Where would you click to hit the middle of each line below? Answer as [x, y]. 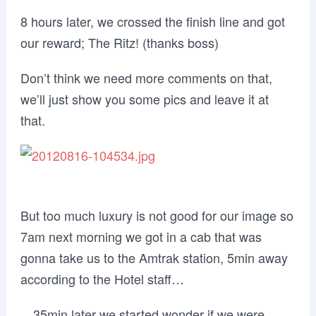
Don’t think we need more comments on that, [146, 78]
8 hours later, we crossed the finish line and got [152, 21]
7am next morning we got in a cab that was [141, 236]
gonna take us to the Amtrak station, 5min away [154, 257]
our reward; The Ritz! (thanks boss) [119, 42]
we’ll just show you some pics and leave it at [144, 99]
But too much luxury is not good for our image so [157, 215]
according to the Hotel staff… [102, 279]
